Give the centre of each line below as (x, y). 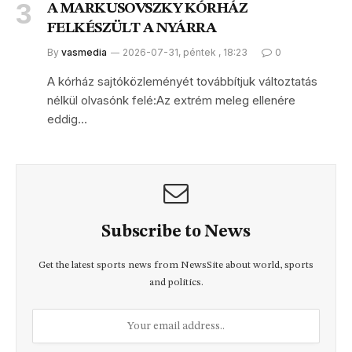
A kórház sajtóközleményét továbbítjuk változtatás (182, 82)
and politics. (176, 283)
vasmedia (84, 53)
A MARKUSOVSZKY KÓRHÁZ (148, 9)
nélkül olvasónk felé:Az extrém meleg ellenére (171, 101)
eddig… (67, 119)
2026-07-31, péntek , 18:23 (185, 53)
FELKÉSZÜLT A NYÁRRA (132, 29)
